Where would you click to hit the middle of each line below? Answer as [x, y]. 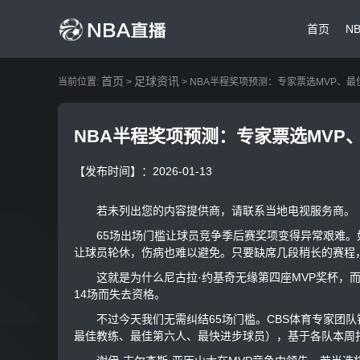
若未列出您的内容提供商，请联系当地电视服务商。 [215, 211]
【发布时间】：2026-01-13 [145, 171]
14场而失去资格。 [120, 294]
